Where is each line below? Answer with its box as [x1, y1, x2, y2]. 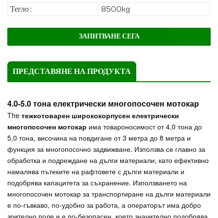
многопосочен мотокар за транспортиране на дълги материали [7, 189, 211, 199]
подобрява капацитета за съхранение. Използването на [7, 178, 187, 188]
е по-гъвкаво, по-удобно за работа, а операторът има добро [7, 200, 201, 210]
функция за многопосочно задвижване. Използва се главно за [7, 144, 205, 154]
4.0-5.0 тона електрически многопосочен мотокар [7, 98, 199, 109]
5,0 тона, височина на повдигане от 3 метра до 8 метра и [7, 133, 191, 143]
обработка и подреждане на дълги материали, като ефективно [7, 155, 209, 165]
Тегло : [10, 5, 31, 14]
